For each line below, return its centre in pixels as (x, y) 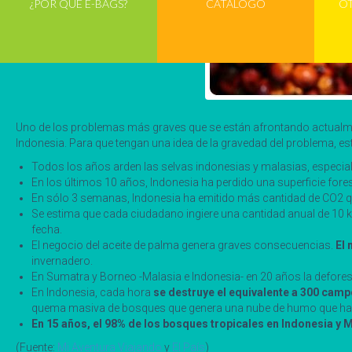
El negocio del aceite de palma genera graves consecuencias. (183, 245)
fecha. (47, 229)
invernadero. (62, 261)
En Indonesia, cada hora (91, 292)
